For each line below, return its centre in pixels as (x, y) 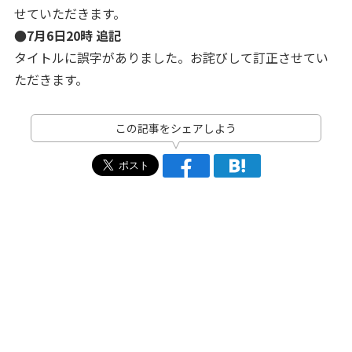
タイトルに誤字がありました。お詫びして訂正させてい (171, 57)
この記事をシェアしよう (176, 128)
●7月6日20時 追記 (67, 35)
